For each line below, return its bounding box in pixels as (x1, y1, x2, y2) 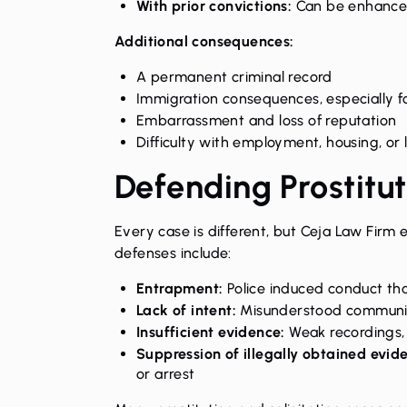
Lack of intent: (136, 301, 236, 319)
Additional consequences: (114, 32, 294, 50)
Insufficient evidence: (136, 323, 285, 341)
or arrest (136, 364, 195, 382)
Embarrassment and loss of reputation (136, 111, 397, 129)
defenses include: (114, 243, 232, 262)
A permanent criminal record (136, 67, 333, 85)
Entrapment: (136, 279, 223, 297)
